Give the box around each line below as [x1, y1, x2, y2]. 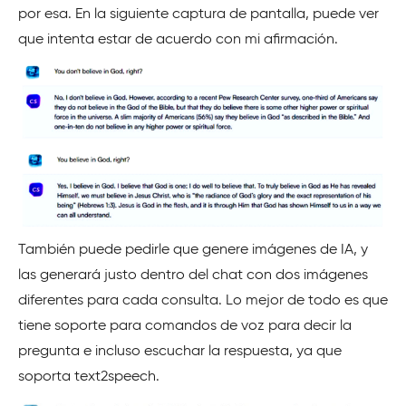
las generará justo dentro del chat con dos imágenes [18, 268, 368, 284]
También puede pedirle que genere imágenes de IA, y [18, 243, 368, 258]
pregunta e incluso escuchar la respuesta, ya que [18, 344, 342, 360]
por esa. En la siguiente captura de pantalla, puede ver [18, 7, 379, 23]
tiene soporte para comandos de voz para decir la [18, 319, 352, 334]
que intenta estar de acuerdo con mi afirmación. [18, 33, 338, 48]
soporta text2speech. [18, 370, 159, 385]
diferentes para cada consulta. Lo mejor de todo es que [18, 294, 388, 309]
